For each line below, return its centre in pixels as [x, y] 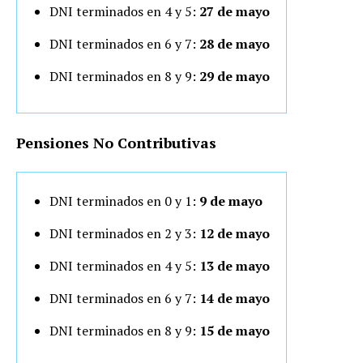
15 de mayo [235, 330]
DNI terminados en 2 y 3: [124, 233]
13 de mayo [233, 265]
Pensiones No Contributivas [116, 142]
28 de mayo [233, 43]
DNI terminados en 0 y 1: [124, 201]
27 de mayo [235, 11]
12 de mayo [235, 233]
